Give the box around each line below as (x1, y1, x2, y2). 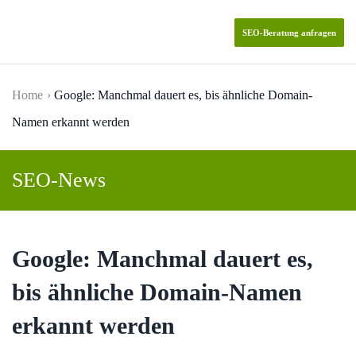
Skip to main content (36, 39, 170, 56)
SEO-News (12, 168, 106, 192)
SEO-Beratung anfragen (242, 27, 336, 37)
